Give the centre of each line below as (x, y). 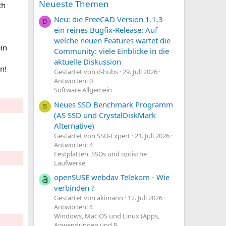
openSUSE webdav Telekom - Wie (112, 177)
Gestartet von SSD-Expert (92, 135)
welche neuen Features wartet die (112, 41)
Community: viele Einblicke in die (111, 51)
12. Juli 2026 (145, 197)
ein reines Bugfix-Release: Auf (106, 30)
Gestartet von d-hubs (86, 72)
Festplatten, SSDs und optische (100, 154)
